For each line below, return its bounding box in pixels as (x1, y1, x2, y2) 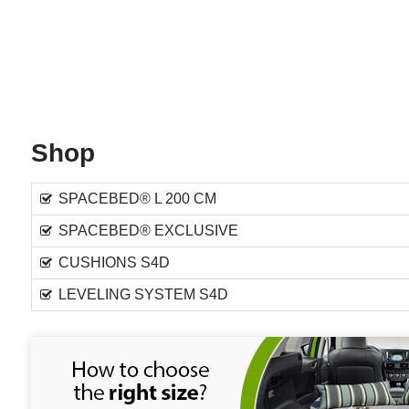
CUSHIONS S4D (58, 255, 170, 270)
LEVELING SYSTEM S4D (58, 287, 228, 302)
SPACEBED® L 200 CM (58, 191, 216, 206)
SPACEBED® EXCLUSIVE (58, 223, 238, 238)
